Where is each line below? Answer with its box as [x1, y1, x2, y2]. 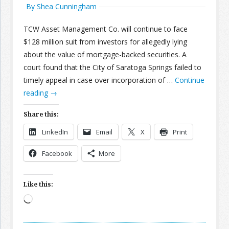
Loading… [32, 195, 64, 205]
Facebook [42, 149, 72, 158]
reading [24, 88, 50, 98]
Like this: [24, 180, 53, 189]
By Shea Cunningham [26, 2, 97, 11]
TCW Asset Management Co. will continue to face [24, 24, 188, 34]
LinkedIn [42, 127, 68, 136]
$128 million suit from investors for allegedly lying [24, 37, 187, 47]
